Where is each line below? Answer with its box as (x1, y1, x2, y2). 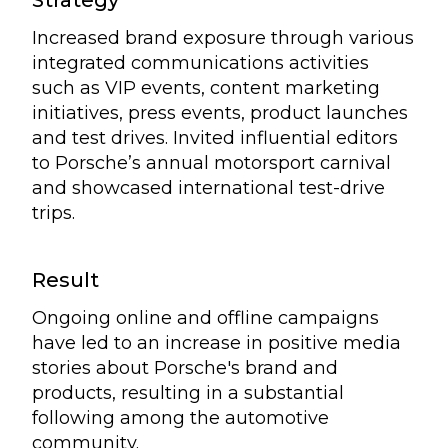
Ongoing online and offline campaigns (32, 307, 379, 329)
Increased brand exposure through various (32, 27, 414, 49)
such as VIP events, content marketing (32, 77, 380, 99)
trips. (32, 202, 75, 224)
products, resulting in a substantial (32, 382, 344, 404)
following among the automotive (32, 407, 329, 429)
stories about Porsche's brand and (32, 357, 338, 379)
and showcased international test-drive (32, 177, 385, 199)
